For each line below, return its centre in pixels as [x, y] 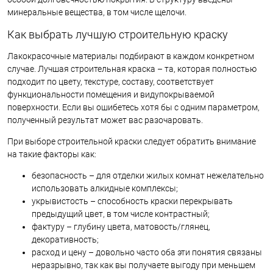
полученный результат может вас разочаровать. [105, 120]
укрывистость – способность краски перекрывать [132, 201]
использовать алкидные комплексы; [105, 188]
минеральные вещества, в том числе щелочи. [97, 12]
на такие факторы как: [52, 154]
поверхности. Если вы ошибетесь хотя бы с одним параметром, [133, 107]
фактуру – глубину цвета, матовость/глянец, [121, 226]
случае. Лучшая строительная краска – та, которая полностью [132, 69]
